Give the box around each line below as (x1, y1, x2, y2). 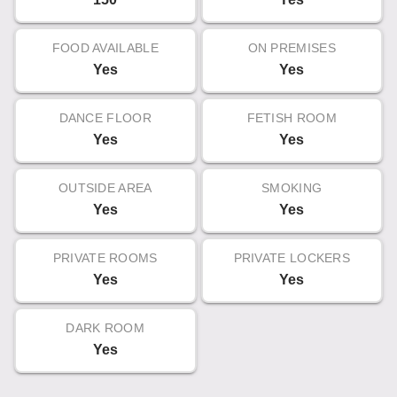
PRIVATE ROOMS (52, 251, 158, 265)
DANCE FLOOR (58, 111, 152, 125)
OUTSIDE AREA (58, 181, 152, 195)
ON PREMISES (247, 41, 336, 55)
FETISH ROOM (246, 111, 337, 125)
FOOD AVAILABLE (51, 41, 159, 55)
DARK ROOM (66, 321, 145, 335)
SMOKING (261, 181, 323, 195)
